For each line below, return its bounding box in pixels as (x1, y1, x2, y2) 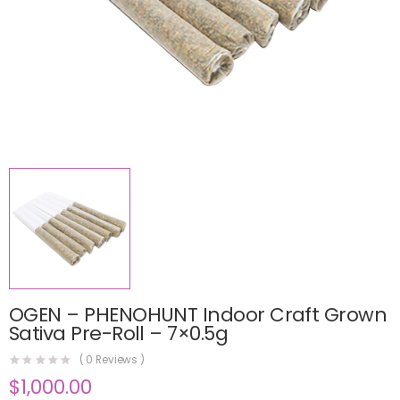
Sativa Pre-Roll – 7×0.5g (9, 319, 229, 347)
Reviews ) (93, 353, 146, 368)
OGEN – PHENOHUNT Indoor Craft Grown (9, 300, 387, 329)
